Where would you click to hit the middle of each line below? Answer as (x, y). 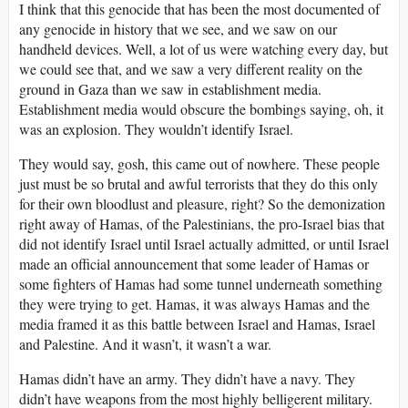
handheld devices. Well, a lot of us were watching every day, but (204, 49)
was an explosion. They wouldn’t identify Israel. (156, 129)
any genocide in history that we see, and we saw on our (178, 29)
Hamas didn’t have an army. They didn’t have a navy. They (187, 379)
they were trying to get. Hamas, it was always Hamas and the (194, 304)
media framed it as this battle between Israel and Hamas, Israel (197, 324)
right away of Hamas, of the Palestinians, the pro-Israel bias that (202, 224)
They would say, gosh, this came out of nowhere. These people (199, 164)
